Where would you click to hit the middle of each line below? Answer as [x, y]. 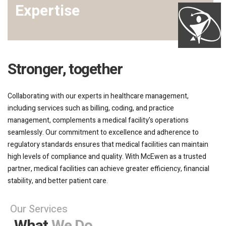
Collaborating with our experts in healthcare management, [98, 96]
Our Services [39, 209]
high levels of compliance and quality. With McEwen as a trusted [107, 157]
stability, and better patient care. [58, 181]
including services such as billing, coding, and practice [91, 108]
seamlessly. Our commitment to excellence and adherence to [103, 132]
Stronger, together [65, 70]
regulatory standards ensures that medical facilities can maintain [108, 145]
